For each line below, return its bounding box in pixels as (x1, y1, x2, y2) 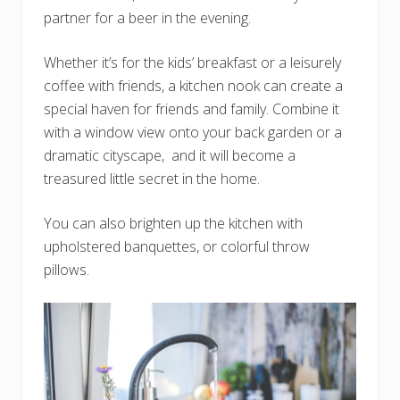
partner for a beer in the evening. (44, 8, 254, 29)
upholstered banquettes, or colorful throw (44, 237, 310, 257)
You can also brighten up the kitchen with (44, 213, 303, 234)
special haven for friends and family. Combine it (44, 99, 339, 120)
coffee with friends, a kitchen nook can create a (44, 76, 343, 96)
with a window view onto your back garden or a (44, 122, 342, 143)
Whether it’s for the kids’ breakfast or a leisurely (44, 53, 341, 73)
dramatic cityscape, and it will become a (44, 146, 296, 166)
